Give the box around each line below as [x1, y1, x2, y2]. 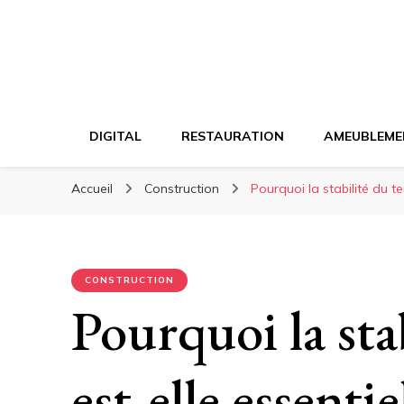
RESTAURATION [181, 128, 284, 144]
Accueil [71, 180, 113, 197]
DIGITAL [89, 128, 142, 144]
